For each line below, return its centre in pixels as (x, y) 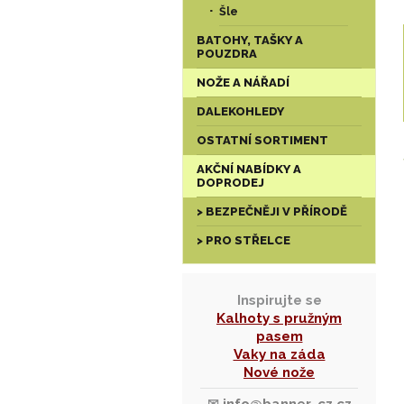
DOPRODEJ (230, 183)
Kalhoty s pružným (279, 318)
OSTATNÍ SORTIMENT (262, 140)
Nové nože (279, 372)
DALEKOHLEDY (240, 111)
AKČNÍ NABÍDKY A (249, 169)
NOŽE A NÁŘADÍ (243, 83)
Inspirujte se (279, 300)
